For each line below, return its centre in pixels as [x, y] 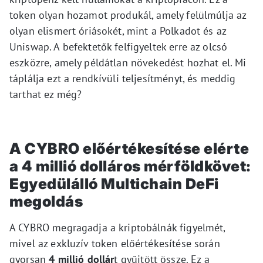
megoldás [46, 201]
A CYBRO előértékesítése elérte [129, 148]
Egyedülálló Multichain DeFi [114, 183]
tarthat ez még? [46, 94]
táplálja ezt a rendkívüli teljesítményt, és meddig [123, 78]
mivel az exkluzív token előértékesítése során [115, 243]
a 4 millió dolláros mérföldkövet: [130, 166]
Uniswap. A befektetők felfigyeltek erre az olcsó [119, 46]
